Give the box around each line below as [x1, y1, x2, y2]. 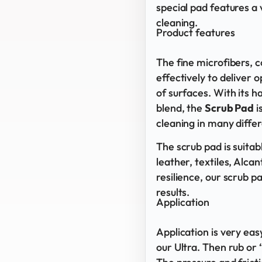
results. [156, 185, 190, 199]
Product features [156, 25, 235, 39]
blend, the [156, 101, 205, 115]
